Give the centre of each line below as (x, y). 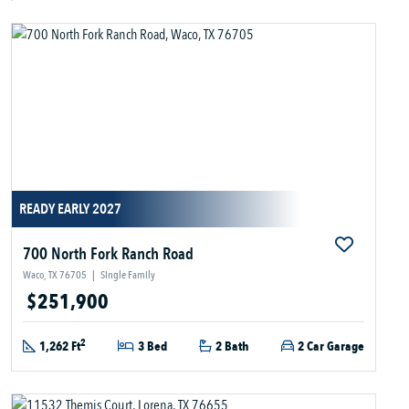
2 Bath (232, 347)
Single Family (128, 275)
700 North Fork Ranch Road (108, 255)
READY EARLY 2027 (70, 210)
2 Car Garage (331, 347)
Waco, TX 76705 (55, 275)
